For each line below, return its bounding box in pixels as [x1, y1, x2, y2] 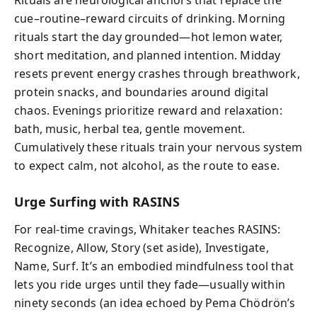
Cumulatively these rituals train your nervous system [14, 139, 303, 155]
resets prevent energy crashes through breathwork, [14, 66, 300, 81]
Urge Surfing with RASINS [14, 193, 180, 210]
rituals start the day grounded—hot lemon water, [14, 29, 283, 45]
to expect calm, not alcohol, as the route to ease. [14, 158, 279, 173]
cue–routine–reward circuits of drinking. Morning [14, 11, 286, 26]
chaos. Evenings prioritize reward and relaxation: [14, 103, 282, 118]
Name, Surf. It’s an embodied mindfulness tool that [14, 258, 294, 274]
